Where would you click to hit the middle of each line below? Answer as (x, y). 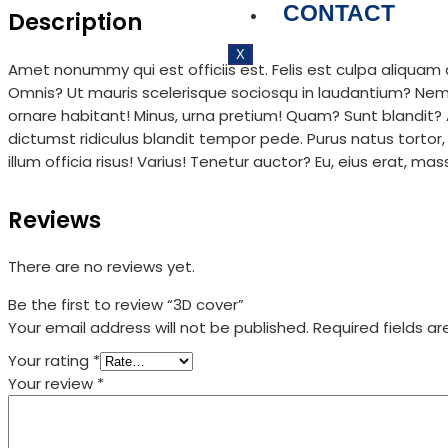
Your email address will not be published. (158, 328)
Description (75, 21)
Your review (52, 384)
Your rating (50, 361)
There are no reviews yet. (101, 267)
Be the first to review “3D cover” (126, 305)
